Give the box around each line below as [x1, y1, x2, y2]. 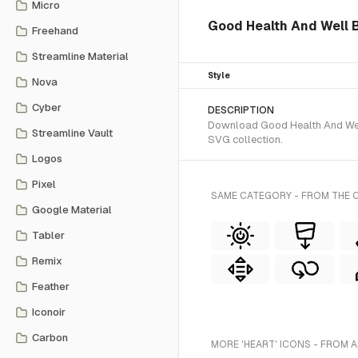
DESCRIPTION [208, 105, 274, 116]
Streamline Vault [32, 127, 113, 139]
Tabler [32, 229, 65, 241]
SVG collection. [208, 133, 283, 145]
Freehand [32, 25, 78, 37]
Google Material [32, 204, 112, 216]
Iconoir [32, 306, 66, 318]
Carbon [32, 332, 68, 344]
